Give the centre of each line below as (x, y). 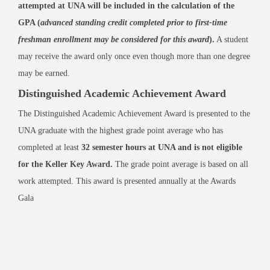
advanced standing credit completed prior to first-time (134, 23)
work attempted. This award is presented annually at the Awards (127, 181)
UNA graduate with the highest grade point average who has (121, 130)
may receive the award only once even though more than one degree (134, 56)
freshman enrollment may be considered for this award (114, 39)
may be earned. (44, 73)
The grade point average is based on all (181, 164)
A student (231, 39)
